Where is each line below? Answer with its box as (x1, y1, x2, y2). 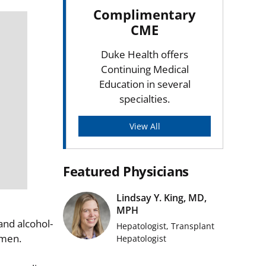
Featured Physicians (63, 162, 189, 180)
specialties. (119, 92, 170, 106)
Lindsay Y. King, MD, (116, 191, 207, 205)
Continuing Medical (100, 62, 189, 76)
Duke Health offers (101, 47, 188, 61)
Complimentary (93, 5, 196, 23)
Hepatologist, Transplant (116, 220, 214, 232)
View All (129, 121, 160, 132)
